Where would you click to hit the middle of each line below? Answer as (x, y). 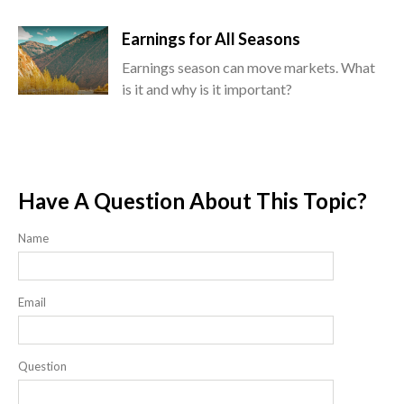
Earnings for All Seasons (211, 39)
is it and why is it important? (207, 89)
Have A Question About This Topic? (193, 201)
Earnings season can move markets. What (248, 68)
